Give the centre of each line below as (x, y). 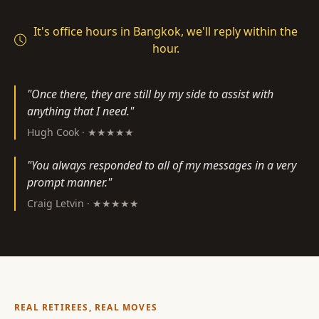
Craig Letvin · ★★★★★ (83, 203)
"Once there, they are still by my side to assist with (150, 94)
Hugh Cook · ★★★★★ (80, 132)
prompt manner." (69, 182)
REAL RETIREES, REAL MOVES (86, 307)
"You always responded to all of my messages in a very (162, 165)
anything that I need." (80, 111)
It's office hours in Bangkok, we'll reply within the (166, 31)
